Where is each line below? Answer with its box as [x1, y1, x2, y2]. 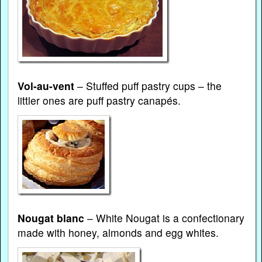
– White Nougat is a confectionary [84, 211, 245, 226]
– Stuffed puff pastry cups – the [74, 78, 222, 93]
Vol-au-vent [18, 78, 75, 93]
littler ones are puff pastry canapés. [18, 92, 181, 108]
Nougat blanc [18, 211, 85, 226]
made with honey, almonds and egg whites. [18, 225, 219, 240]
